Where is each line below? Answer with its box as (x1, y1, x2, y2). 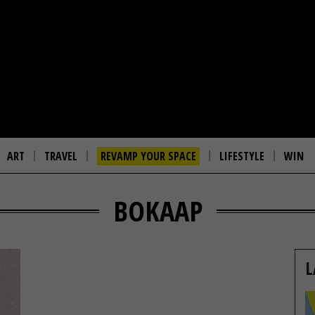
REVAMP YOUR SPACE (101, 148, 196, 164)
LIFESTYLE (219, 148, 264, 164)
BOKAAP (112, 191, 202, 230)
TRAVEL (44, 148, 77, 164)
